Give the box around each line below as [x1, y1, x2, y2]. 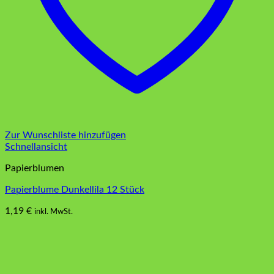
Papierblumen [5, 163, 64, 173]
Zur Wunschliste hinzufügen [5, 130, 126, 140]
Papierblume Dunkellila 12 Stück [5, 184, 144, 194]
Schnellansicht [5, 141, 67, 152]
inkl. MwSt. [34, 207, 73, 216]
